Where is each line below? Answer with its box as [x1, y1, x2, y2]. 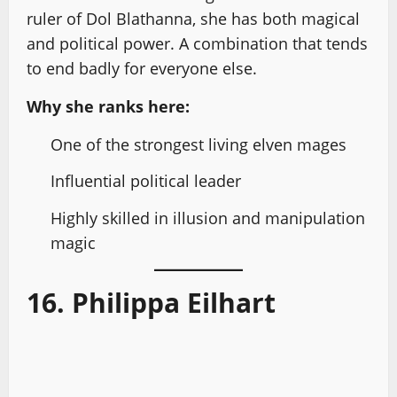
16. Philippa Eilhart [27, 284, 276, 321]
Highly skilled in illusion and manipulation [51, 206, 365, 229]
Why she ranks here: [27, 95, 190, 117]
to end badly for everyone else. [27, 57, 257, 79]
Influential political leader [51, 170, 241, 191]
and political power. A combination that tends [27, 32, 368, 54]
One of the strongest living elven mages [51, 133, 346, 155]
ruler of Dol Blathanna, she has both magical [27, 7, 360, 29]
